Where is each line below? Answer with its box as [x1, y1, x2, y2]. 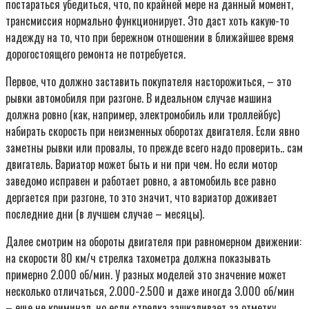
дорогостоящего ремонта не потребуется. [6, 45, 186, 62]
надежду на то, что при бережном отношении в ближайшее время [6, 28, 294, 46]
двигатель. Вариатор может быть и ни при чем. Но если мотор [6, 155, 277, 172]
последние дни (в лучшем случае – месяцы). [6, 205, 204, 222]
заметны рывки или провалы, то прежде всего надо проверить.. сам [6, 139, 303, 156]
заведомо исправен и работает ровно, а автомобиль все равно [6, 172, 276, 189]
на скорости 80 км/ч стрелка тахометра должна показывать [6, 249, 270, 266]
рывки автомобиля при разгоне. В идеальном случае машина [6, 89, 272, 106]
